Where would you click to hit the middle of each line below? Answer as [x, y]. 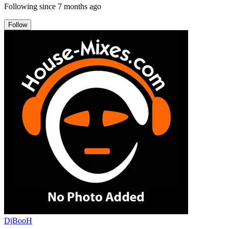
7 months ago [79, 6]
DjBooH [18, 220]
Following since [30, 6]
